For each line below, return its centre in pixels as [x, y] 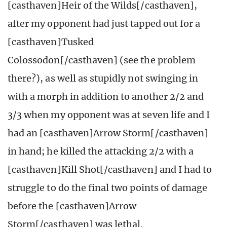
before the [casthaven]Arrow [72, 206]
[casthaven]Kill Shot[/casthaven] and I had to [110, 169]
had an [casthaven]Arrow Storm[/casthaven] [108, 133]
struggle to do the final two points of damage [108, 187]
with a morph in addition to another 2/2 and [106, 96]
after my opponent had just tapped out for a [104, 23]
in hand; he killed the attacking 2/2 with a [101, 151]
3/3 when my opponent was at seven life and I [109, 115]
